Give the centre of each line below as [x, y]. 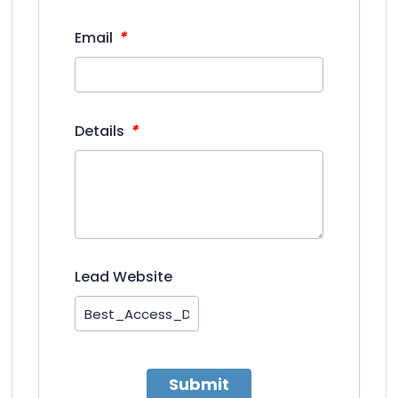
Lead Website [124, 276]
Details [102, 131]
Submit [199, 384]
